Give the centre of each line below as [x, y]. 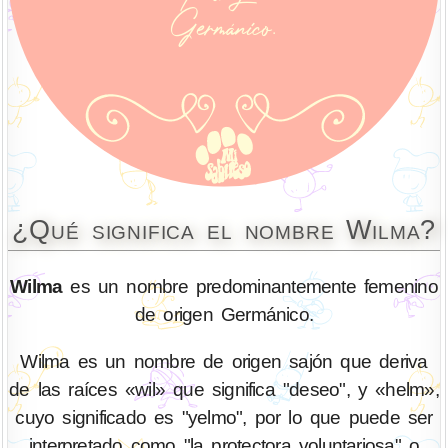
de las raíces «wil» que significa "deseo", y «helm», [224, 390]
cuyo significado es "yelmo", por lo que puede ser [224, 418]
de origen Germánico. [224, 315]
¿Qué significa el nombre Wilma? [224, 229]
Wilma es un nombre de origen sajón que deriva [224, 362]
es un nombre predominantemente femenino [250, 287]
